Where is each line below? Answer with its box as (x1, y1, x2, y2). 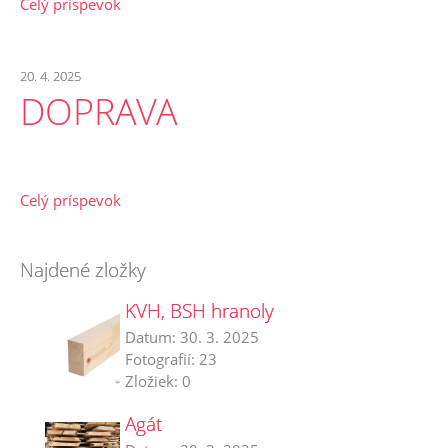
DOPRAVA (20, 87, 178, 135)
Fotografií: (125, 349, 199, 369)
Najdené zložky (20, 257, 146, 282)
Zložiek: (125, 371, 182, 391)
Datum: (125, 327, 180, 347)
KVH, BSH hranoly (125, 298, 274, 323)
